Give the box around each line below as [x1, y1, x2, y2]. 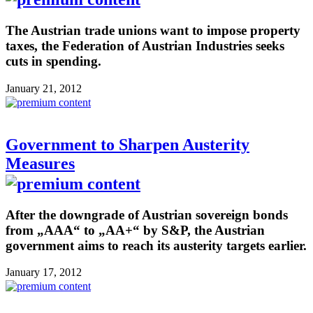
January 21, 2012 [6, 82, 82, 94]
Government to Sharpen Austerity [6, 135, 249, 154]
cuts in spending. [6, 54, 101, 69]
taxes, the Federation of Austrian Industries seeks [6, 38, 284, 54]
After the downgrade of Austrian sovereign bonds [6, 207, 288, 222]
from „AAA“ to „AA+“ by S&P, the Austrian [6, 222, 265, 238]
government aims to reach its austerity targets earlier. [6, 238, 307, 253]
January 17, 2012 [6, 266, 82, 279]
